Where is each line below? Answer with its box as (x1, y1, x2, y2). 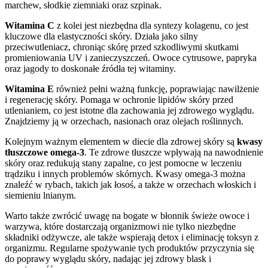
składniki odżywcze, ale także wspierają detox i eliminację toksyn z (5, 232, 258, 243)
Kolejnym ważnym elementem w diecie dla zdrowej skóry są (5, 136, 237, 147)
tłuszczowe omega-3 (5, 147, 84, 158)
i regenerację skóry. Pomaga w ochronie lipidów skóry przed (5, 95, 233, 105)
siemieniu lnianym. (5, 190, 76, 201)
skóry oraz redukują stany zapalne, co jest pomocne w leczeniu (5, 158, 242, 169)
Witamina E (5, 84, 54, 95)
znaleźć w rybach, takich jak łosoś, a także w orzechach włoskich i (5, 179, 256, 190)
